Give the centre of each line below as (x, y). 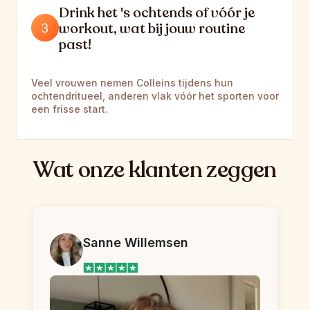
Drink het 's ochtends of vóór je (157, 12)
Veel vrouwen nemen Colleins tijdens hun (132, 82)
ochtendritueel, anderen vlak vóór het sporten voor (155, 95)
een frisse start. (70, 109)
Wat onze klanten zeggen (155, 170)
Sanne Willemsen (136, 242)
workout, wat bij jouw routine (152, 28)
